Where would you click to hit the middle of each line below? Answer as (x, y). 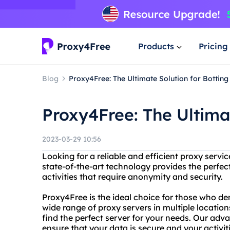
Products (156, 46)
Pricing (213, 46)
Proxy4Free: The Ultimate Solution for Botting (149, 78)
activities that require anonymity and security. (132, 177)
